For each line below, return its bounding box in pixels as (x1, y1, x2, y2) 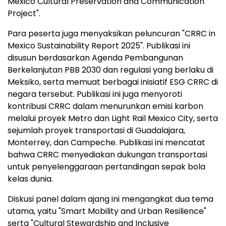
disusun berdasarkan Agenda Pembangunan (8, 52, 183, 64)
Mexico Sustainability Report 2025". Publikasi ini (8, 40, 190, 52)
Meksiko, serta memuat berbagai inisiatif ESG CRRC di (8, 76, 218, 88)
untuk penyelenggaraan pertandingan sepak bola (8, 161, 205, 173)
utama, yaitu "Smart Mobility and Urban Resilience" (8, 205, 206, 217)
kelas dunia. (8, 173, 53, 185)
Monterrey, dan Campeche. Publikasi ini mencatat (8, 137, 205, 149)
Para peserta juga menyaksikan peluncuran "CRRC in (8, 28, 215, 40)
